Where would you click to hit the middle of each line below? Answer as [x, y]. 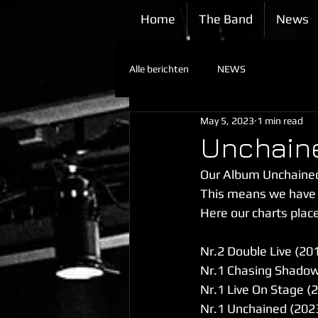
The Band [226, 19]
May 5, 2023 [227, 120]
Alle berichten [159, 68]
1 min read [280, 120]
